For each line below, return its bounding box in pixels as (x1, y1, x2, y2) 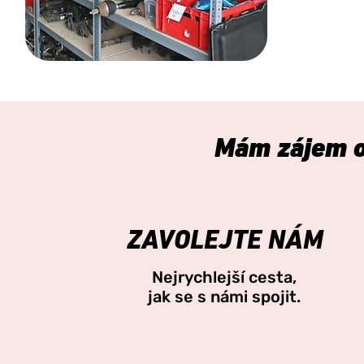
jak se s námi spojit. (148, 287, 301, 306)
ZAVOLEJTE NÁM (126, 228, 323, 255)
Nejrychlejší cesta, (152, 267, 297, 287)
